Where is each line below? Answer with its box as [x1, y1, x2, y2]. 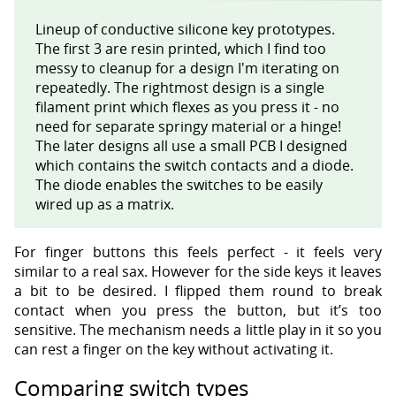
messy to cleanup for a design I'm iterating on [35, 57, 339, 78]
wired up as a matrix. [35, 194, 174, 214]
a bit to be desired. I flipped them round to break [14, 280, 382, 301]
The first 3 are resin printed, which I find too [35, 38, 326, 58]
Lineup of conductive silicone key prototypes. [35, 19, 335, 39]
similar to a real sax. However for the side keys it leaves [14, 261, 382, 281]
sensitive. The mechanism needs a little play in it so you [14, 319, 382, 339]
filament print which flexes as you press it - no [35, 96, 339, 117]
